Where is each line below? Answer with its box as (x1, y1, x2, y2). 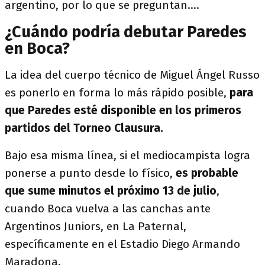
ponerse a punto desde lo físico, (5, 166, 176, 180)
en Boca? (5, 39, 70, 59)
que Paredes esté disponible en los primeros (5, 104, 241, 118)
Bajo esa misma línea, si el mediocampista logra (5, 148, 250, 163)
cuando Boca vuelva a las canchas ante (5, 202, 211, 216)
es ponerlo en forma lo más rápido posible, (5, 86, 227, 100)
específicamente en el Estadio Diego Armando (5, 237, 240, 251)
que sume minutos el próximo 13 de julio (5, 184, 216, 198)
